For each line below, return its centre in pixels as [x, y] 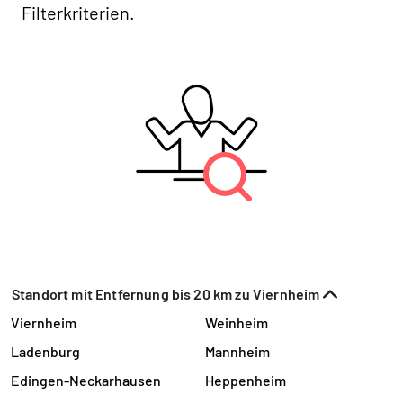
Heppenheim [246, 380]
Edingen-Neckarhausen [86, 380]
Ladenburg [45, 351]
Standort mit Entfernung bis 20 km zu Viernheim [166, 294]
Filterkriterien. [78, 13]
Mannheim [237, 351]
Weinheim [237, 322]
